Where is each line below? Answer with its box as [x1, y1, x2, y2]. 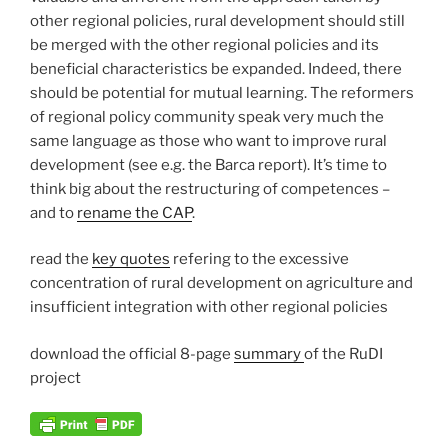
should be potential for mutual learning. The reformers [30, 83, 414, 102]
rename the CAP [77, 203, 192, 222]
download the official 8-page [30, 344, 234, 363]
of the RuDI [304, 344, 383, 363]
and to [30, 203, 77, 222]
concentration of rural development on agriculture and [30, 274, 413, 293]
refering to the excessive [170, 250, 349, 269]
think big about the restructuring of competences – [30, 179, 390, 198]
